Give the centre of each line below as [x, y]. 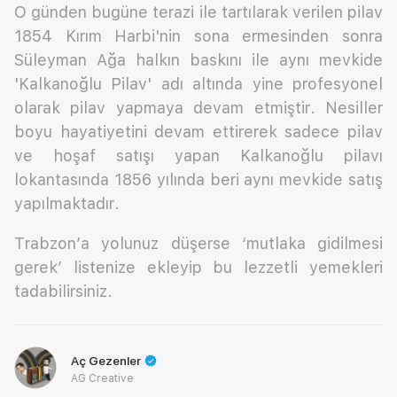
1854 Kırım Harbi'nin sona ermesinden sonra [198, 35]
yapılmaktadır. [67, 203]
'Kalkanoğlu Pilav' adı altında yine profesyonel [198, 83]
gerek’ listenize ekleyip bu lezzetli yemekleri [198, 267]
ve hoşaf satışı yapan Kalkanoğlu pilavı [198, 155]
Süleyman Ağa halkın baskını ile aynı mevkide [198, 59]
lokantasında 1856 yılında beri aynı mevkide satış [198, 179]
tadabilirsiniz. [63, 291]
